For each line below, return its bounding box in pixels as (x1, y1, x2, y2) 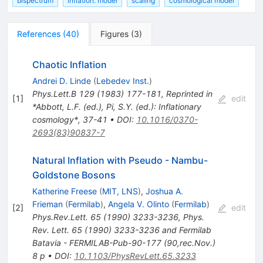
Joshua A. (145, 186, 183, 197)
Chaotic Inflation (32, 59, 107, 71)
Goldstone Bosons (32, 169, 116, 181)
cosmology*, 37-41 (32, 114, 107, 125)
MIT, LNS (102, 186, 138, 197)
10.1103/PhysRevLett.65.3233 (73, 251, 196, 261)
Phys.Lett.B (32, 89, 76, 99)
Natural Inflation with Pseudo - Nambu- (32, 154, 208, 167)
